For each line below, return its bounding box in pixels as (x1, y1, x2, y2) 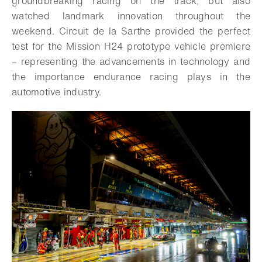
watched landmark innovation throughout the (12, 9, 250, 23)
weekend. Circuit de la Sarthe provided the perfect (12, 24, 250, 39)
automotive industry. (12, 85, 105, 99)
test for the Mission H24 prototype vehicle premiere (12, 39, 250, 54)
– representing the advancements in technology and (12, 54, 250, 69)
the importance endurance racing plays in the (12, 70, 250, 84)
